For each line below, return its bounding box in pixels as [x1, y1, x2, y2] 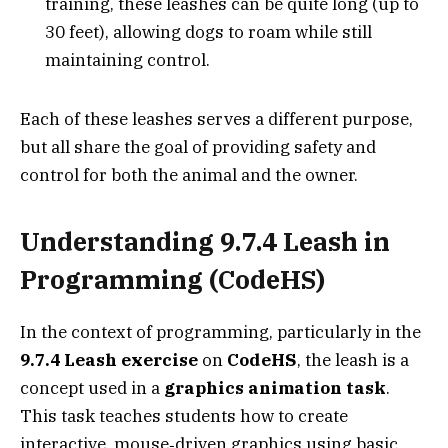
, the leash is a [297, 349, 409, 372]
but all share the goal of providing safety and [20, 135, 376, 158]
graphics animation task [164, 377, 386, 400]
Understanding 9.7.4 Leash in [20, 225, 390, 259]
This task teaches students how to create [20, 405, 348, 428]
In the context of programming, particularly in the [20, 321, 421, 344]
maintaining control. [45, 49, 210, 72]
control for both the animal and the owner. [20, 163, 358, 186]
